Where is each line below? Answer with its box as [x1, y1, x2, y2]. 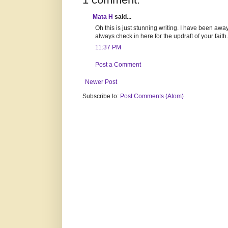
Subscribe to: [82, 93, 120, 100]
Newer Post [85, 78, 117, 86]
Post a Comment [95, 61, 141, 69]
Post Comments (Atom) [120, 93, 184, 100]
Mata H [93, 13, 113, 21]
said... [113, 13, 131, 21]
